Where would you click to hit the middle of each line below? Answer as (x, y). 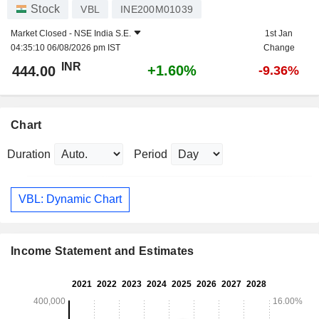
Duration (29, 154)
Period (151, 154)
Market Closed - (42, 33)
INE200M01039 (157, 9)
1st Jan (279, 33)
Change (279, 47)
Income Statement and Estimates (103, 251)
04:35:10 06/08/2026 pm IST (66, 47)
